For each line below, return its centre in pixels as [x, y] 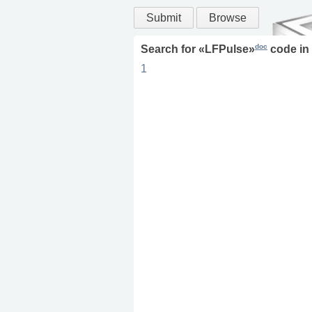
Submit [164, 18]
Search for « [173, 49]
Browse [228, 18]
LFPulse [227, 49]
